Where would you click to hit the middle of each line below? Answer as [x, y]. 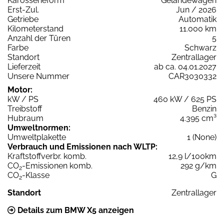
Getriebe [23, 19]
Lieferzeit [24, 67]
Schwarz [200, 48]
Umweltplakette [37, 137]
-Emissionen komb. [57, 166]
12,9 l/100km [192, 156]
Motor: [20, 90]
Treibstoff [25, 109]
